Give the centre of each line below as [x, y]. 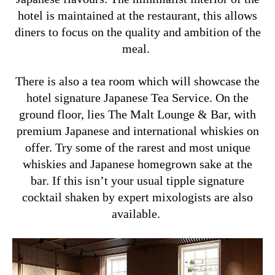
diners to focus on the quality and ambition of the [137, 32]
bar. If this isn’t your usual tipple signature [137, 180]
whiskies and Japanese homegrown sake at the [137, 164]
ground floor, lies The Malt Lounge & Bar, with [137, 114]
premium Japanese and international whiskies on [137, 130]
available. [137, 213]
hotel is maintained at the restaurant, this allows [137, 15]
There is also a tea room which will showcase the [137, 81]
